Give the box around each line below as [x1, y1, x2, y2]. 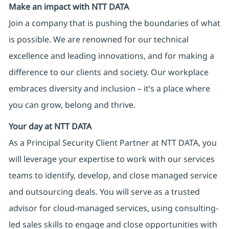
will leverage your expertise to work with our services [8, 153, 215, 165]
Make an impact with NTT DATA [8, 1, 129, 13]
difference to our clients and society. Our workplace [8, 66, 209, 78]
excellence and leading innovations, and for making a [8, 50, 214, 62]
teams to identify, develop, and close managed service [8, 170, 217, 181]
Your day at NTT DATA [8, 121, 91, 132]
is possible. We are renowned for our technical [8, 34, 189, 45]
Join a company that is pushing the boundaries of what [8, 17, 220, 29]
